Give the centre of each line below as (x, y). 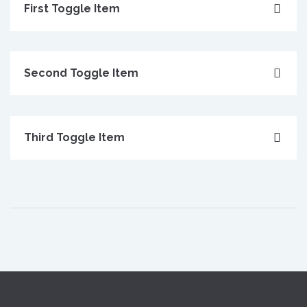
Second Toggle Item (81, 73)
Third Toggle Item (74, 137)
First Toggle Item (72, 9)
